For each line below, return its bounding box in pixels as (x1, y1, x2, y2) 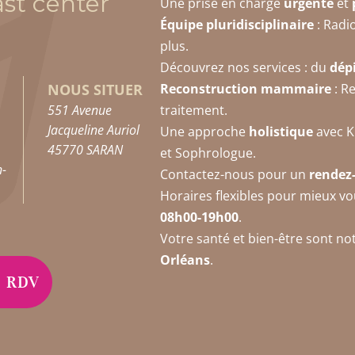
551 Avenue (48, 101, 113, 119)
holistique (248, 122, 313, 140)
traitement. (159, 101, 227, 119)
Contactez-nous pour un (159, 165, 309, 183)
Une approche (159, 122, 249, 140)
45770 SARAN (48, 141, 124, 158)
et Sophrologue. (159, 143, 256, 162)
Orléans (159, 250, 210, 269)
